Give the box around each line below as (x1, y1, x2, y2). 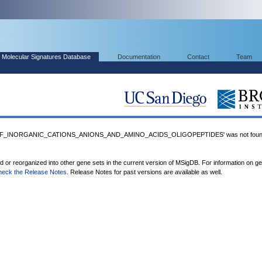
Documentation (118, 53, 160, 60)
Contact (187, 53, 209, 60)
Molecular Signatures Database (2, 53, 91, 60)
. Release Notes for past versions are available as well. (67, 168, 222, 175)
